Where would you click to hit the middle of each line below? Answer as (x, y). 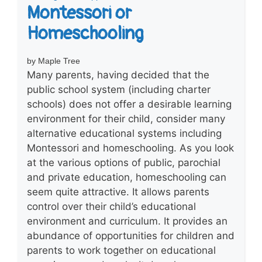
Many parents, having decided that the (118, 75)
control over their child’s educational (111, 206)
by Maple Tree (54, 61)
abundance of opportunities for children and (131, 235)
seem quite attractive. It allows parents (118, 192)
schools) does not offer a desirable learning (129, 104)
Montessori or (79, 13)
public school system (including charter (119, 89)
